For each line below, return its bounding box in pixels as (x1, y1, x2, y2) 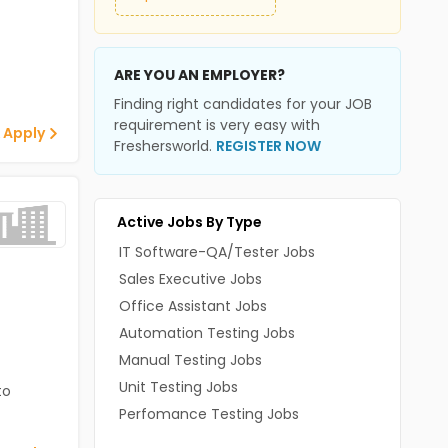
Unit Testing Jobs (118, 377, 238, 397)
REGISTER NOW (215, 136, 321, 156)
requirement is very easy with (113, 115, 320, 135)
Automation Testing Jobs (118, 323, 295, 343)
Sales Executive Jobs (118, 269, 262, 289)
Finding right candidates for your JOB (113, 94, 372, 114)
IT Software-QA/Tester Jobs (118, 242, 315, 262)
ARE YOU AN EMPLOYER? (113, 65, 285, 85)
